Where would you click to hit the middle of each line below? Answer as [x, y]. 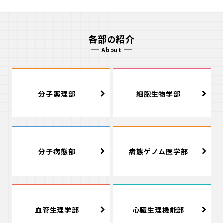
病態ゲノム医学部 [159, 152]
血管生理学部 [57, 209]
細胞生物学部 [159, 93]
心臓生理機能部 [159, 209]
